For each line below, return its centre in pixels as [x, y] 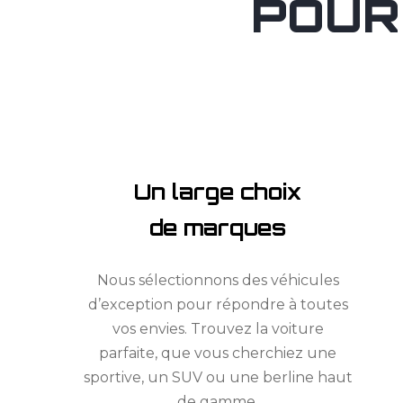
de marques [218, 228]
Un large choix [218, 192]
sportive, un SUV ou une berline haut [218, 378]
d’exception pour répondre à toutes [218, 305]
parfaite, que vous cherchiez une [218, 354]
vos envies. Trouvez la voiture [218, 329]
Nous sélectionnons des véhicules [218, 281]
